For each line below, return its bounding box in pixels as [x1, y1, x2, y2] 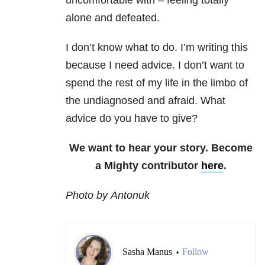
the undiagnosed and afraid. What [66, 95, 225, 107]
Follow [182, 247, 209, 257]
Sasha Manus [122, 247, 174, 257]
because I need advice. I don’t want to [66, 59, 244, 72]
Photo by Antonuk [66, 189, 150, 202]
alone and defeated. [66, 12, 160, 24]
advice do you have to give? [66, 112, 198, 125]
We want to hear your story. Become [69, 142, 253, 154]
